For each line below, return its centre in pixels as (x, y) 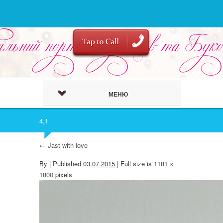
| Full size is (134, 164)
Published (67, 164)
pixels (63, 174)
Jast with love (67, 145)
